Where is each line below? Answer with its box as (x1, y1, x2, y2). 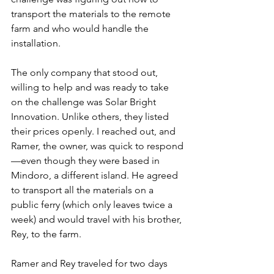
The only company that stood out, (11, 66, 160, 78)
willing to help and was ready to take (11, 81, 171, 93)
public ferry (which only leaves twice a (11, 198, 175, 210)
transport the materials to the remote (11, 7, 173, 20)
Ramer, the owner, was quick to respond (11, 139, 183, 152)
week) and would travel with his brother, (11, 213, 184, 225)
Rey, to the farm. (11, 228, 81, 240)
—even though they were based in (11, 154, 162, 166)
